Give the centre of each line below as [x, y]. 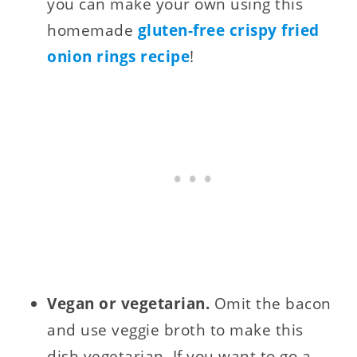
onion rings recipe [119, 56]
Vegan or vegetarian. [131, 303]
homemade [92, 30]
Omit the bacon [273, 303]
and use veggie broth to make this [175, 330]
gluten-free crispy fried [228, 30]
